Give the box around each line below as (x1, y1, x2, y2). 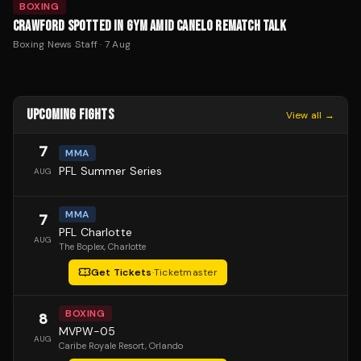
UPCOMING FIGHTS (27, 106, 114, 124)
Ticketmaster (153, 266, 218, 280)
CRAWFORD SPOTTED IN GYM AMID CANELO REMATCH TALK (13, 18, 287, 35)
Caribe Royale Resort (59, 340, 145, 352)
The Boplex (59, 241, 104, 253)
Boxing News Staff (13, 38, 98, 52)
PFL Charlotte (59, 225, 132, 240)
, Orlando (145, 340, 183, 352)
